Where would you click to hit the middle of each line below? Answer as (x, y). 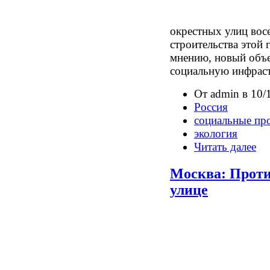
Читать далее (225, 147)
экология (216, 134)
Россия (211, 107)
